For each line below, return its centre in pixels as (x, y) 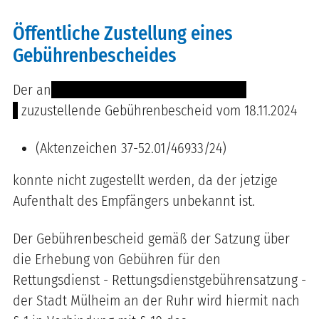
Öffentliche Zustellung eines (123, 33)
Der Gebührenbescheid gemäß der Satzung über (151, 238)
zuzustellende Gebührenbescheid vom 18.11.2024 (157, 110)
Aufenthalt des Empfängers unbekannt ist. (134, 200)
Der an (32, 89)
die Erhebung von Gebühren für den (117, 259)
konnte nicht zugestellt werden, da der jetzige (145, 180)
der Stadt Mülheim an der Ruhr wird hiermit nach (156, 300)
